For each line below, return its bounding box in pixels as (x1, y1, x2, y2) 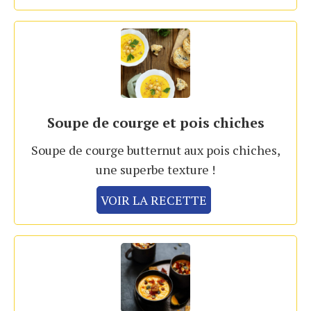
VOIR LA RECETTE (101, 192, 207, 209)
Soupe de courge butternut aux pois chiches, (31, 142, 280, 159)
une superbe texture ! (96, 161, 215, 178)
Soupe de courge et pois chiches (47, 113, 264, 133)
